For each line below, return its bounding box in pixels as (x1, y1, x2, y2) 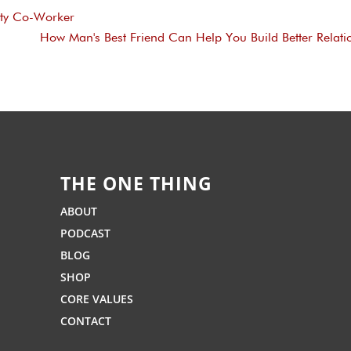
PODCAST (60, 225, 111, 241)
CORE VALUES (60, 291, 134, 306)
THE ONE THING (60, 170, 213, 196)
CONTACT (60, 313, 112, 328)
